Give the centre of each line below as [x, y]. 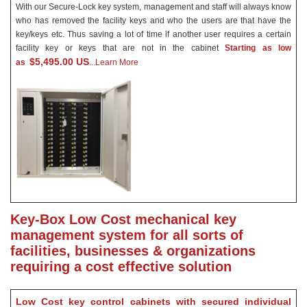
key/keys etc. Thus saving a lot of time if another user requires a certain [153, 34]
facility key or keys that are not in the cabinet [121, 48]
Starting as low [258, 48]
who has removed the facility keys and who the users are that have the [153, 20]
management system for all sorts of [127, 235]
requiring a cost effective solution [121, 266]
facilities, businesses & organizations [133, 250]
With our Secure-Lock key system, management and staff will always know [153, 7]
